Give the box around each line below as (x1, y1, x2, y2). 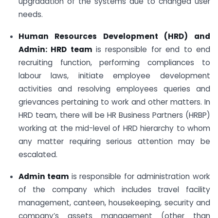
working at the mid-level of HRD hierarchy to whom (18, 123, 210, 133)
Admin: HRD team (18, 44, 96, 54)
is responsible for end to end (95, 44, 211, 54)
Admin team (18, 171, 72, 182)
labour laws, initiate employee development (18, 70, 210, 81)
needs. (18, 9, 43, 20)
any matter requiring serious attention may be (18, 136, 210, 146)
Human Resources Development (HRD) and (18, 31, 210, 41)
